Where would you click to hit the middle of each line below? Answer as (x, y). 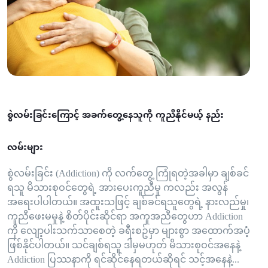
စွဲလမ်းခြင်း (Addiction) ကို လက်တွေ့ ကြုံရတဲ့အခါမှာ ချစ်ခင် (128, 174)
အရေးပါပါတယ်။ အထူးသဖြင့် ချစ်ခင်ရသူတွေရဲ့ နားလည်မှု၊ (128, 203)
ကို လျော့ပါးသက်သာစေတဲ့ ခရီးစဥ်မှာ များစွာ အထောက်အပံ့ (129, 232)
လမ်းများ (26, 148)
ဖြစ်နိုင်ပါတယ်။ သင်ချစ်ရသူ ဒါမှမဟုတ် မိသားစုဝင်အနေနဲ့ (124, 246)
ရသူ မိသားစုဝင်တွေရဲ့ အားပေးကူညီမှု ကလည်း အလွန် (118, 188)
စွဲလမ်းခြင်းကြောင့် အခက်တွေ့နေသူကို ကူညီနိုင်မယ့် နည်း (115, 115)
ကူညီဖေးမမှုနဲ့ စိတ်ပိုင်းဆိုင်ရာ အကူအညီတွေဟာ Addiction (125, 217)
